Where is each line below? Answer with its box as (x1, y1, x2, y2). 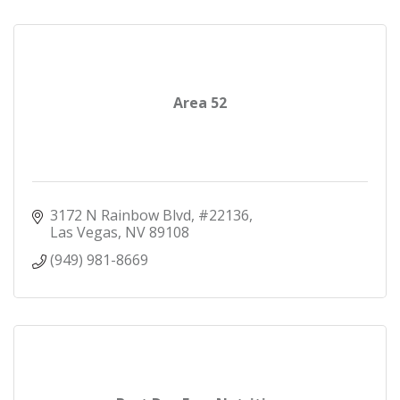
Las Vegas (50, 221, 118, 242)
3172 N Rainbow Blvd (50, 204, 191, 225)
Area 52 (173, 92, 227, 112)
